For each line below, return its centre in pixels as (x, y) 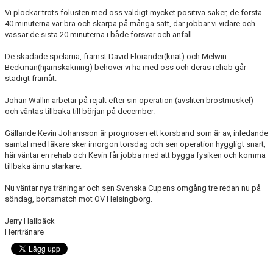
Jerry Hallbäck (30, 221)
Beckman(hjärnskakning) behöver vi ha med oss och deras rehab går (126, 67)
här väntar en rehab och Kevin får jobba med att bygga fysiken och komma (135, 155)
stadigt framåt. (31, 78)
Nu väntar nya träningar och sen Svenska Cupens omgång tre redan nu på (133, 188)
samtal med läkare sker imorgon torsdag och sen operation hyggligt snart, (135, 144)
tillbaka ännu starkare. (43, 166)
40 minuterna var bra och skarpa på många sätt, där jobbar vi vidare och (130, 23)
